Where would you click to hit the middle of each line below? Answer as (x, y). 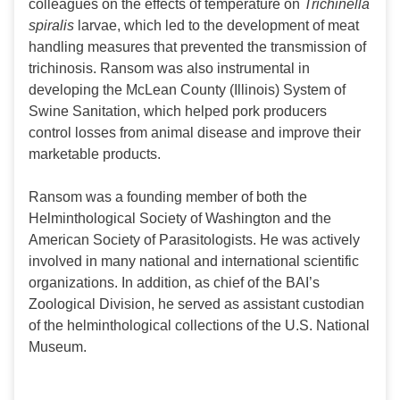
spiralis (51, 26)
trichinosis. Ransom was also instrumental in (169, 69)
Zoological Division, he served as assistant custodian (196, 304)
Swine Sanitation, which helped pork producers (178, 112)
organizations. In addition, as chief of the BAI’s (174, 283)
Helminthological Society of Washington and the (180, 219)
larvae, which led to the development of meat (217, 26)
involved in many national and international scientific (194, 262)
